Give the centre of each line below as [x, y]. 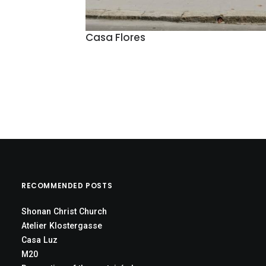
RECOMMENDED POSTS [67, 186]
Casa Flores [115, 38]
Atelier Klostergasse [62, 226]
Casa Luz [39, 240]
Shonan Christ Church [64, 211]
